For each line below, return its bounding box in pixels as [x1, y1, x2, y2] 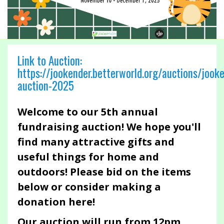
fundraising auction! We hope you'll [17, 120, 201, 134]
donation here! [17, 195, 95, 209]
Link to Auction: [17, 52, 82, 69]
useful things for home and [17, 150, 159, 164]
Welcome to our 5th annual [17, 105, 158, 119]
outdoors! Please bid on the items [17, 165, 191, 179]
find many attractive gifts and [17, 135, 174, 149]
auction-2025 [17, 77, 74, 94]
